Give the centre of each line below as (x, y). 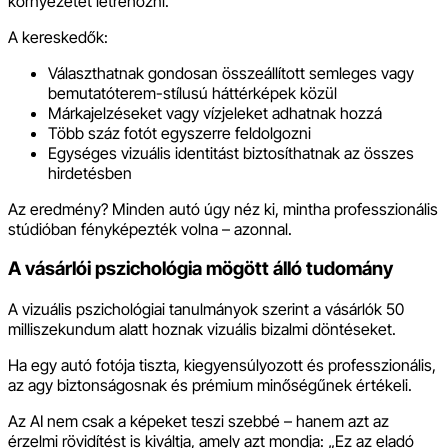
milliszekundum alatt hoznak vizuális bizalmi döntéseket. (202, 329)
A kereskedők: (58, 36)
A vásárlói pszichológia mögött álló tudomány (200, 269)
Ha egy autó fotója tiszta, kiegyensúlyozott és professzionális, (222, 365)
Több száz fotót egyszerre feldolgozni (179, 132)
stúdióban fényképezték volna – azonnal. (150, 228)
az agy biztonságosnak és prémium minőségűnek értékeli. (210, 385)
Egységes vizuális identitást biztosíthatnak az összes (231, 152)
